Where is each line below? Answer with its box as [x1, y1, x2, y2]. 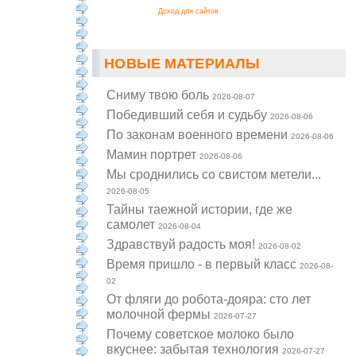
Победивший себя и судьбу [106, 107, 271, 122]
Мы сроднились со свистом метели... [106, 167, 322, 182]
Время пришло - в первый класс [106, 257, 300, 272]
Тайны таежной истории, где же [106, 202, 293, 217]
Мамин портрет [106, 147, 200, 162]
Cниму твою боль [106, 87, 213, 103]
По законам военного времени [106, 127, 292, 142]
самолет [106, 217, 159, 232]
